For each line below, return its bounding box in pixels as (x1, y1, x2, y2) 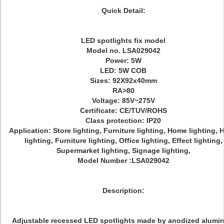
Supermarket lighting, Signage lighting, (56, 146, 190, 154)
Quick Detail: (101, 6, 145, 14)
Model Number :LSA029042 (77, 156, 169, 164)
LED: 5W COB (100, 66, 146, 74)
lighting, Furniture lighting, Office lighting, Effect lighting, (24, 136, 222, 144)
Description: (102, 186, 144, 194)
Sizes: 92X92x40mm (89, 76, 157, 84)
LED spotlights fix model (81, 36, 165, 44)
